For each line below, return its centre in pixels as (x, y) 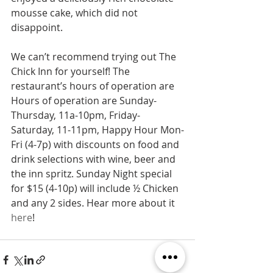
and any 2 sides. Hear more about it (94, 203)
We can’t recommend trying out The (95, 56)
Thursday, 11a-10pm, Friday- (76, 115)
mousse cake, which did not (76, 12)
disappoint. (37, 27)
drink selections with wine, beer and (94, 159)
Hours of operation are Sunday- (84, 100)
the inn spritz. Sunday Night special (93, 173)
